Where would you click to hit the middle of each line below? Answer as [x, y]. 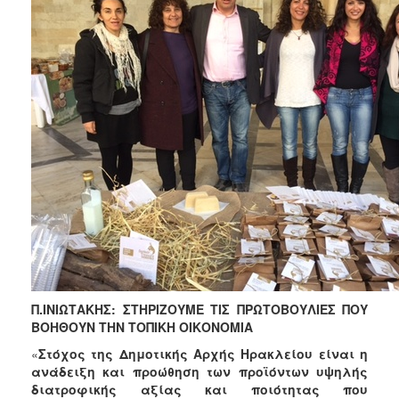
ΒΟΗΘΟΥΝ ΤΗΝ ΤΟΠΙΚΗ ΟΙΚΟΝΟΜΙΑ [142, 326]
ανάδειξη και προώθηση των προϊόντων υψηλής [199, 371]
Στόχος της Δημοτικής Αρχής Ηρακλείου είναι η [203, 353]
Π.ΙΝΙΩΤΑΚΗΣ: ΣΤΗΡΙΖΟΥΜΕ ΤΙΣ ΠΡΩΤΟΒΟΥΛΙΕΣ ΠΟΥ [199, 309]
